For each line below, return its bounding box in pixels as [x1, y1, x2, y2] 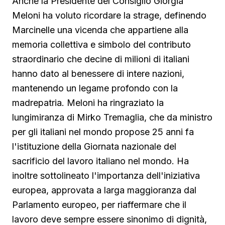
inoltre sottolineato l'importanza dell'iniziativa [12, 170, 200, 181]
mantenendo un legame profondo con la [12, 82, 178, 93]
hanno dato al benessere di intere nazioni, [12, 68, 184, 79]
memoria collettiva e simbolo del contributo [12, 39, 191, 50]
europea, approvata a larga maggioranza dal [12, 184, 196, 195]
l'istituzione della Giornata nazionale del [12, 141, 176, 152]
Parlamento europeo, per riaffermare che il [12, 199, 186, 210]
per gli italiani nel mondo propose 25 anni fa [12, 126, 194, 137]
